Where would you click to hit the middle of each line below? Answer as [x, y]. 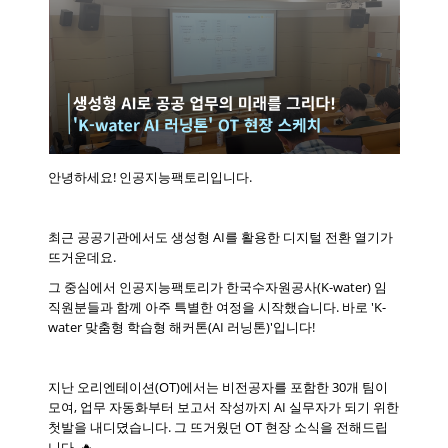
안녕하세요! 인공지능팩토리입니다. [150, 177]
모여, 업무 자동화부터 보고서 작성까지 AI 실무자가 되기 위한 [224, 407]
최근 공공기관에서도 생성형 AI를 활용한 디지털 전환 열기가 [221, 237]
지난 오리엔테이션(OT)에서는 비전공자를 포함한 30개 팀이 [218, 387]
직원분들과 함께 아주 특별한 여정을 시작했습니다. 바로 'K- [217, 307]
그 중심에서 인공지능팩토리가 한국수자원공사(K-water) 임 [218, 287]
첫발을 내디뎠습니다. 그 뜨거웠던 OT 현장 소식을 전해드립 [218, 427]
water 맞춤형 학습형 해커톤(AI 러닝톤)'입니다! [182, 327]
